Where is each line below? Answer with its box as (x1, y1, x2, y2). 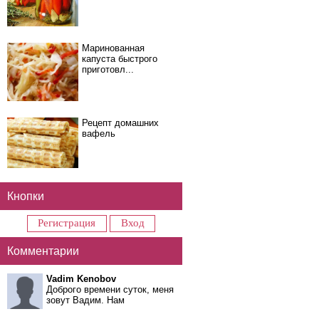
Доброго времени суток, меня (46, 283, 174, 295)
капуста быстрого (82, 53, 157, 64)
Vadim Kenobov (46, 273, 116, 284)
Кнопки (7, 189, 44, 202)
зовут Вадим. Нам (46, 294, 125, 305)
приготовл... (82, 64, 134, 75)
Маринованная (82, 43, 145, 53)
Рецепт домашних (82, 117, 159, 128)
